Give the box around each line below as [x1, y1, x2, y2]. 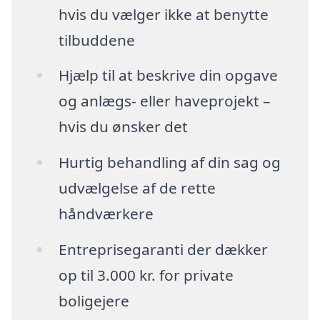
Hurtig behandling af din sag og [58, 152, 281, 173]
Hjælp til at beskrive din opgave [58, 65, 278, 86]
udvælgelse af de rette [58, 178, 216, 199]
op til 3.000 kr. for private [58, 265, 234, 286]
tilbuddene [58, 29, 135, 50]
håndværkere [58, 204, 154, 224]
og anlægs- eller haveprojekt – [58, 91, 270, 111]
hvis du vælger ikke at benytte [58, 4, 269, 24]
